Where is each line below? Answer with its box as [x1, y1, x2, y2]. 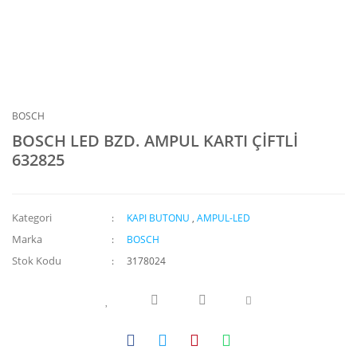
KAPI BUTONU [127, 211, 190, 225]
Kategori [12, 210, 52, 225]
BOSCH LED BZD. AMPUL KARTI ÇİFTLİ [12, 130, 298, 151]
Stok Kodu [12, 253, 61, 268]
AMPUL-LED [197, 211, 251, 225]
